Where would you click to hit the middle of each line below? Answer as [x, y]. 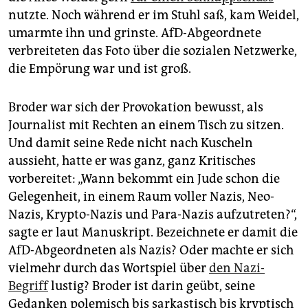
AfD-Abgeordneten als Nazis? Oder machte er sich [151, 250]
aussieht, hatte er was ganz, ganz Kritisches [132, 161]
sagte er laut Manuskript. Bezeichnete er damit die [153, 232]
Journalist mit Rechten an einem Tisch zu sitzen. [146, 125]
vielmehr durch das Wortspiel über [109, 268]
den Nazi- [237, 268]
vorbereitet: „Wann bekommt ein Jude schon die [144, 178]
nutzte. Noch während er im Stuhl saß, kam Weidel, [154, 15]
